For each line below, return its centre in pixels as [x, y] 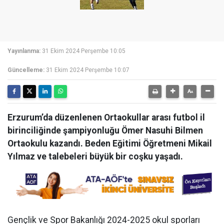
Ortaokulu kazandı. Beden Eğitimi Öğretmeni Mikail [110, 143]
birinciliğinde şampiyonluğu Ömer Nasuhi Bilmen [105, 130]
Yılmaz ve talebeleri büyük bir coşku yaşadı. [95, 156]
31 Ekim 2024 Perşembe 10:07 [88, 70]
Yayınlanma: [24, 51]
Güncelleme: [26, 70]
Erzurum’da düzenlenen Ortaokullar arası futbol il [106, 117]
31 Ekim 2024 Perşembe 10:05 [84, 51]
